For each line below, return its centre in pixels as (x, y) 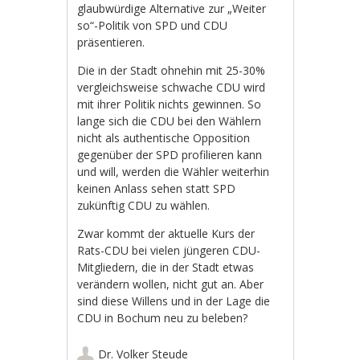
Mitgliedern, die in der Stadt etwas (166, 267)
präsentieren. (111, 42)
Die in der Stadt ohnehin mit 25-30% (172, 70)
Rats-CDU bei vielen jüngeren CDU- (169, 250)
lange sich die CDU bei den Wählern (170, 121)
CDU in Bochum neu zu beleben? (163, 317)
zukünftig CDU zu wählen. (144, 205)
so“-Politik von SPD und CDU (153, 25)
